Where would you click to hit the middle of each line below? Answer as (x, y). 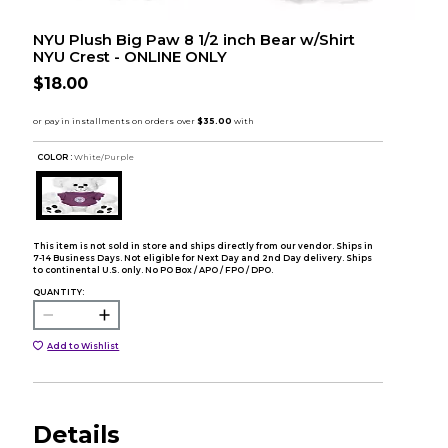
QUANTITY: (58, 291)
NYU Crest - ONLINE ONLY (129, 57)
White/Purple (104, 156)
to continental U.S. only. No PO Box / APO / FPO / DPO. (152, 269)
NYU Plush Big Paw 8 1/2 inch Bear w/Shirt (193, 40)
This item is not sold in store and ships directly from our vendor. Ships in (202, 245)
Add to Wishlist (83, 345)
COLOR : (55, 156)
